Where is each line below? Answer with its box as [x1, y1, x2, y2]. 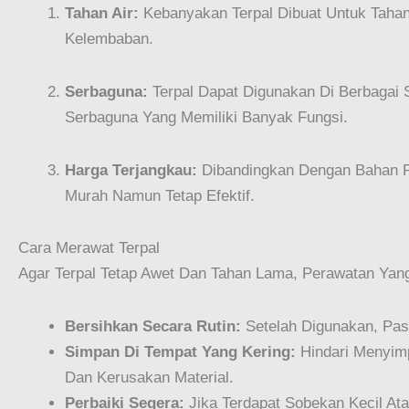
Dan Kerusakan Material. [65, 369, 234, 387]
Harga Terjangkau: [65, 161, 197, 179]
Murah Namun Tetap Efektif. [65, 186, 255, 204]
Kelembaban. [65, 30, 153, 48]
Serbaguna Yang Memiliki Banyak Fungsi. [65, 108, 348, 126]
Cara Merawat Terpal [18, 239, 160, 257]
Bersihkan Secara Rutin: [65, 318, 241, 336]
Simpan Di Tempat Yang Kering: [65, 343, 296, 362]
